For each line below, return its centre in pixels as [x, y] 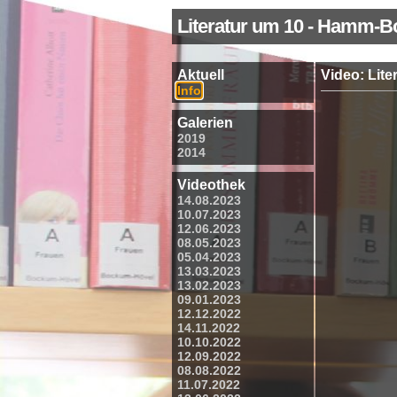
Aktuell [201, 75]
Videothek [211, 185]
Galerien [205, 123]
